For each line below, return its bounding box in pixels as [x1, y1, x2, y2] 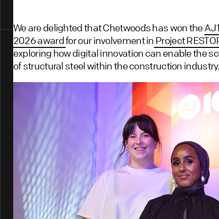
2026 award [13, 34, 66, 46]
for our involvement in [66, 34, 154, 46]
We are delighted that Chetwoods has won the [13, 21, 205, 34]
